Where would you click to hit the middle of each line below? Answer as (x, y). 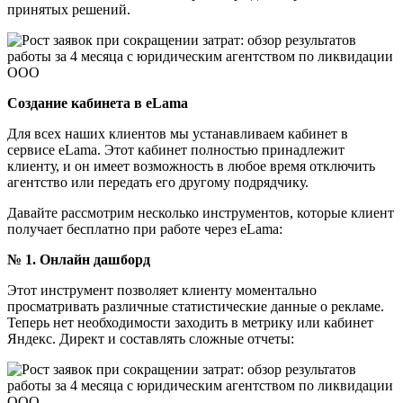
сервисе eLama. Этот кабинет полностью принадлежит (176, 149)
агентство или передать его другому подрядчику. (158, 182)
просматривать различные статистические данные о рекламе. (196, 306)
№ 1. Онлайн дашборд (79, 259)
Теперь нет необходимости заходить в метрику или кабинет (190, 322)
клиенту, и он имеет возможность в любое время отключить (191, 166)
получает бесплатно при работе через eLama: (145, 228)
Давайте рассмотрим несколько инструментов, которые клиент (201, 212)
